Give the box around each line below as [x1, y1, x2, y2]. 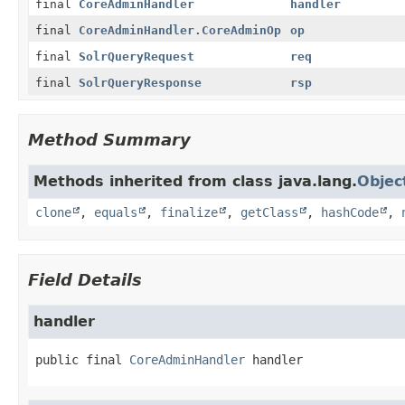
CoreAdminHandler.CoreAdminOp [79, 23, 281, 37]
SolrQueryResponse [79, 75, 202, 89]
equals [94, 204, 137, 220]
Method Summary [28, 129, 191, 149]
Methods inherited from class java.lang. [33, 172, 357, 190]
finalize [160, 204, 218, 220]
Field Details [28, 269, 142, 289]
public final [35, 352, 122, 367]
